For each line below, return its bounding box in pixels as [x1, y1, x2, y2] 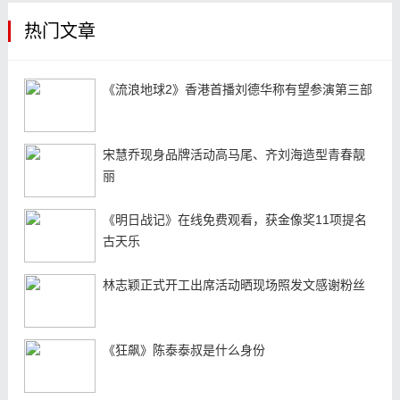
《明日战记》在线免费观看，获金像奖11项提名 [102, 212, 367, 227]
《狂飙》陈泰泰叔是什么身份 [102, 342, 265, 357]
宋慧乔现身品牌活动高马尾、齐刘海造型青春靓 [102, 146, 365, 162]
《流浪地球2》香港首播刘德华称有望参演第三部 [102, 81, 372, 96]
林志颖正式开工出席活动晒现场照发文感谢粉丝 [102, 277, 365, 292]
